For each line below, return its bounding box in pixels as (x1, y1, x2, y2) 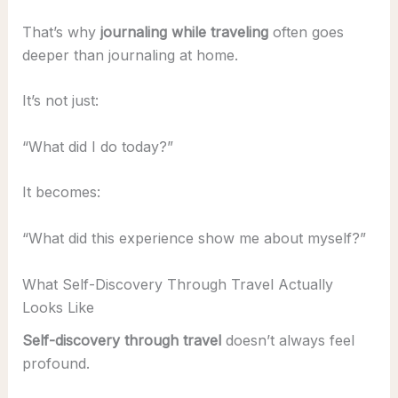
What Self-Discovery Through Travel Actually (21, 275, 333, 293)
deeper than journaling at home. (21, 45, 238, 64)
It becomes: (21, 183, 100, 202)
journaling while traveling (99, 22, 268, 41)
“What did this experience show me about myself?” (21, 229, 366, 248)
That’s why (21, 22, 100, 41)
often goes (267, 22, 344, 41)
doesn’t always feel (220, 330, 354, 349)
